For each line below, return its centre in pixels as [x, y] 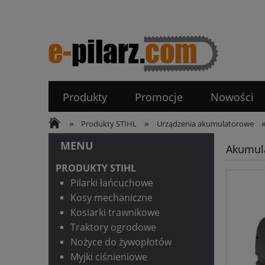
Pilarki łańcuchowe [112, 183]
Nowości [232, 97]
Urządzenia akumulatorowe [205, 124]
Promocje [159, 97]
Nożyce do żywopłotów [121, 242]
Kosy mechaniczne [112, 198]
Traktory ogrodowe [113, 227]
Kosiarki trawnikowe [115, 213]
